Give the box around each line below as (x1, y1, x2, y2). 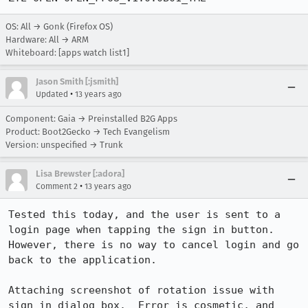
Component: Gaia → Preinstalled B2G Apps (5, 113, 177, 124)
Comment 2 (36, 181, 78, 191)
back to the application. (8, 254, 169, 266)
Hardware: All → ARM (5, 34, 89, 45)
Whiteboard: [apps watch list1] (5, 47, 129, 58)
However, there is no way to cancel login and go (8, 239, 299, 251)
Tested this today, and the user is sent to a (8, 208, 280, 221)
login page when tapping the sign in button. (8, 223, 274, 236)
